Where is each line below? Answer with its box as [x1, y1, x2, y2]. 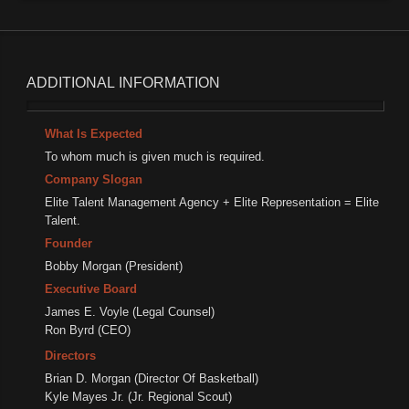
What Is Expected [45, 127, 143, 142]
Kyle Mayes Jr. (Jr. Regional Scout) [45, 390, 233, 404]
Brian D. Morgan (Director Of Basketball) [45, 372, 259, 386]
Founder [45, 236, 93, 251]
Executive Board [45, 282, 138, 297]
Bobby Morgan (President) [45, 259, 184, 274]
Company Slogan [45, 173, 143, 187]
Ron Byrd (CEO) [45, 323, 131, 338]
